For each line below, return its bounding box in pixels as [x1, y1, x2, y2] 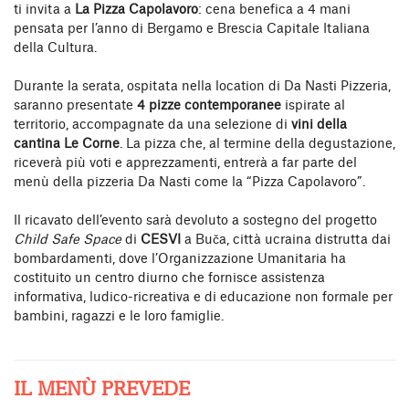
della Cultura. [14, 41, 97, 55]
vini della [291, 118, 347, 131]
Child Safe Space [14, 233, 121, 246]
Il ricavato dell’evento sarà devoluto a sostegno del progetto [14, 214, 377, 227]
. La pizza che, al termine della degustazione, [120, 137, 395, 151]
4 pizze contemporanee [137, 99, 281, 112]
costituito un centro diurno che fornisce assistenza [14, 271, 325, 285]
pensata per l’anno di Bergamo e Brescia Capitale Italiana [14, 22, 370, 36]
